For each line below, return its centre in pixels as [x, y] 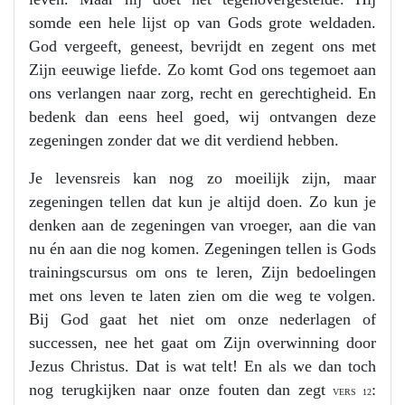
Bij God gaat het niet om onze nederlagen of [202, 319]
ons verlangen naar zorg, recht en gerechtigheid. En [202, 93]
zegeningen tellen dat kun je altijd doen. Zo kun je [202, 202]
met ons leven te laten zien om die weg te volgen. [202, 296]
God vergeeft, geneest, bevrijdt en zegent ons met [202, 46]
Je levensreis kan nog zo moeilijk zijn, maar [202, 178]
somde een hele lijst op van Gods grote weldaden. [202, 23]
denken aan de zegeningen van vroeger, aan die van [202, 225]
